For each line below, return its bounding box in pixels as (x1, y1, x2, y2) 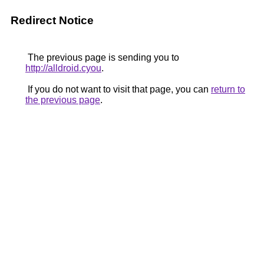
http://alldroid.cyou (25, 63, 101, 73)
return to (211, 84, 245, 94)
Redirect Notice (11, 14, 94, 27)
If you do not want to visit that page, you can (25, 84, 211, 94)
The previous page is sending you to (25, 52, 179, 62)
